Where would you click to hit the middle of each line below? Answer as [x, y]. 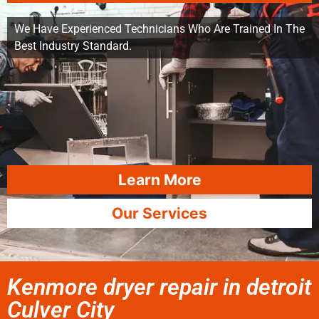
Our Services [159, 213]
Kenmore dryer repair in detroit [159, 287]
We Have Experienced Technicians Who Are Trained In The [159, 29]
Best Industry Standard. [73, 46]
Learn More [159, 180]
